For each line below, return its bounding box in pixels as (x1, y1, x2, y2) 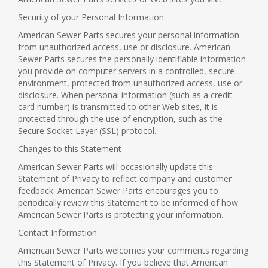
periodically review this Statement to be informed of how (18, 197, 238, 208)
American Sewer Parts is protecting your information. (18, 209, 223, 220)
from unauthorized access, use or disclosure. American (18, 41, 230, 53)
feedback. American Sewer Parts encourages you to (18, 185, 218, 196)
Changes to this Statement (18, 143, 121, 154)
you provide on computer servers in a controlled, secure (18, 65, 234, 77)
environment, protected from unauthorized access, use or (18, 77, 242, 89)
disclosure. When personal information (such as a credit (18, 89, 232, 100)
